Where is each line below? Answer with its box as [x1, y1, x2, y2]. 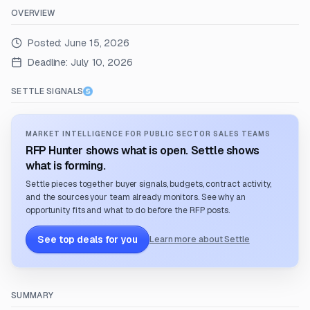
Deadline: [28, 56, 69, 69]
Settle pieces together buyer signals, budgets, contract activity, [26, 179, 271, 190]
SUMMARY [11, 290, 54, 301]
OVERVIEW [11, 8, 56, 19]
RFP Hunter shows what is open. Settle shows [26, 143, 259, 158]
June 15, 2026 [64, 37, 129, 49]
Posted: [28, 37, 65, 49]
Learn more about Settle [149, 234, 250, 245]
